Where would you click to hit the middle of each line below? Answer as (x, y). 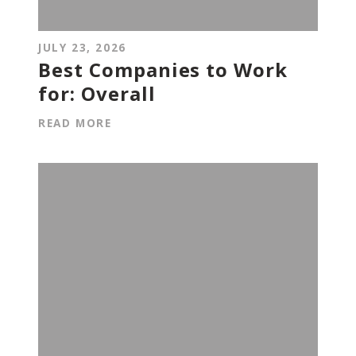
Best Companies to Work (163, 70)
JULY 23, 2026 (82, 48)
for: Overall (97, 94)
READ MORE (75, 123)
